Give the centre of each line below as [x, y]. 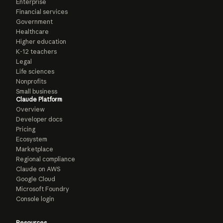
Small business [37, 91]
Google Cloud [36, 179]
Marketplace [35, 149]
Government [34, 21]
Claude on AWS [38, 169]
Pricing [26, 129]
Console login [35, 199]
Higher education [41, 41]
